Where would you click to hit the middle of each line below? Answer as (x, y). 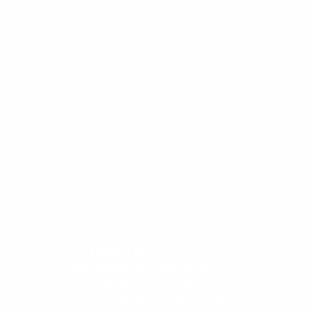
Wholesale (39, 158)
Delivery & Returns (61, 47)
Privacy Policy (48, 75)
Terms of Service (57, 103)
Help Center (43, 186)
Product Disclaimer (62, 131)
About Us (35, 19)
